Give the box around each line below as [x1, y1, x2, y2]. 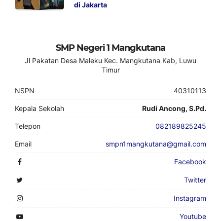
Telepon [15, 122, 40, 130]
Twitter [184, 176, 206, 184]
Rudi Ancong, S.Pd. [142, 104, 206, 112]
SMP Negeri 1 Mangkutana [56, 42, 165, 53]
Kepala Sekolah [15, 104, 64, 112]
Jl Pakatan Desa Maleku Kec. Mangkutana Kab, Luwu [25, 56, 196, 65]
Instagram [174, 194, 206, 202]
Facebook [174, 157, 206, 166]
